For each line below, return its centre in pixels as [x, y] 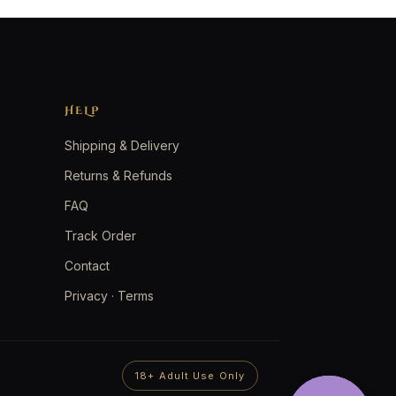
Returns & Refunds [119, 175]
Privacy [87, 295]
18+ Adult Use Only [190, 375]
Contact [88, 265]
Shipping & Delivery [122, 145]
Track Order [101, 235]
